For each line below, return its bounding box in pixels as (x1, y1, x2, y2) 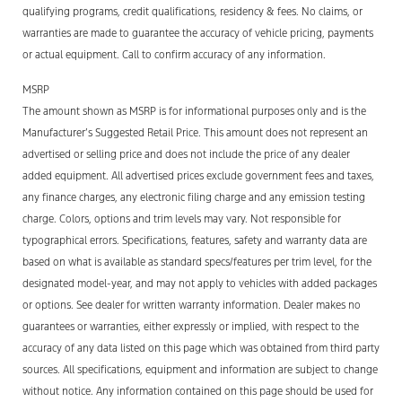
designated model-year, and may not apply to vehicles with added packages (22, 276, 377, 290)
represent (310, 126, 354, 139)
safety (234, 233, 262, 247)
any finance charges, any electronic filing (22, 190, 214, 204)
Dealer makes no (284, 298, 361, 311)
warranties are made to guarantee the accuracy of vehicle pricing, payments (22, 27, 373, 40)
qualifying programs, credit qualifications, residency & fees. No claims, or (22, 5, 363, 19)
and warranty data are (262, 233, 367, 247)
